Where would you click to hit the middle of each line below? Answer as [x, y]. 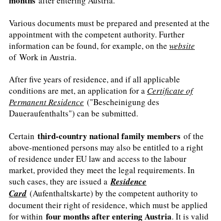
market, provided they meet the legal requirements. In [102, 170]
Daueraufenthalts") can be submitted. [74, 113]
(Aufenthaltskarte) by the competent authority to [112, 193]
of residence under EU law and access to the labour [98, 158]
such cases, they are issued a [60, 181]
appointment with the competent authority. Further [97, 34]
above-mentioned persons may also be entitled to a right [106, 147]
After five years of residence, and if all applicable [94, 79]
